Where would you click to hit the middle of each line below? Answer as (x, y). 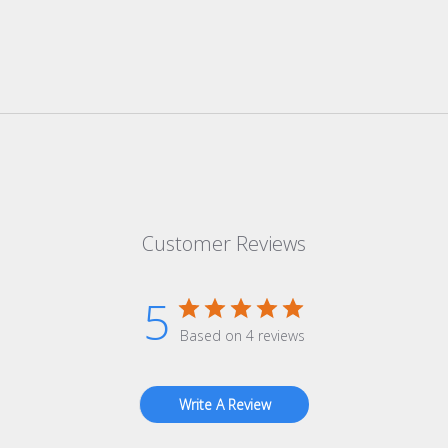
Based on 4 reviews (242, 336)
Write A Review (224, 405)
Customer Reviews (224, 244)
